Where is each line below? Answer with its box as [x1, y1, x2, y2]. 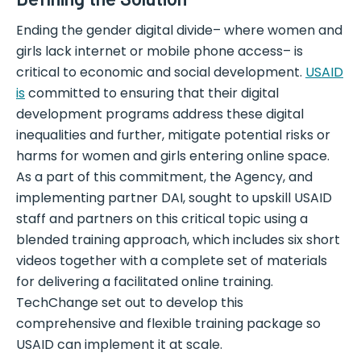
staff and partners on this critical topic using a [16, 210, 308, 229]
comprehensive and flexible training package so [16, 314, 321, 334]
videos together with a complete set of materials [16, 251, 327, 271]
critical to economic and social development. [16, 63, 305, 82]
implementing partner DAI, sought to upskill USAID [16, 189, 332, 208]
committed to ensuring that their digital [25, 84, 279, 103]
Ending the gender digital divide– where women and [16, 21, 342, 40]
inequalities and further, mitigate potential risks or [16, 126, 330, 145]
